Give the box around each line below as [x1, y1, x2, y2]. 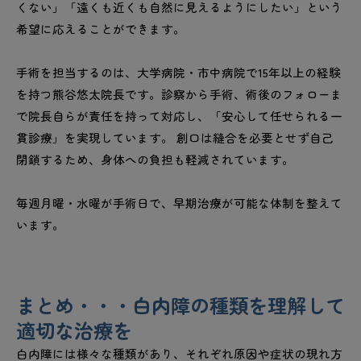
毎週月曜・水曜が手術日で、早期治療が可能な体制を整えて [16, 194, 342, 212]
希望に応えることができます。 [16, 20, 185, 38]
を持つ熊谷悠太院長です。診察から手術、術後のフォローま [16, 85, 342, 103]
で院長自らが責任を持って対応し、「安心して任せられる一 [16, 107, 342, 125]
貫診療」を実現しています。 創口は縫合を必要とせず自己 [16, 129, 334, 147]
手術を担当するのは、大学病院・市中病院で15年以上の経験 [16, 64, 341, 81]
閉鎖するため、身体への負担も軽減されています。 [16, 151, 294, 168]
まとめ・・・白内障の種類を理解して [16, 291, 345, 320]
